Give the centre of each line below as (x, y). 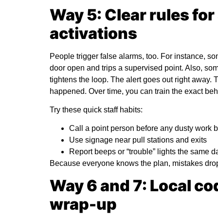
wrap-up (83, 204)
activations (93, 33)
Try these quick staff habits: (96, 110)
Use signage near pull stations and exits (138, 140)
